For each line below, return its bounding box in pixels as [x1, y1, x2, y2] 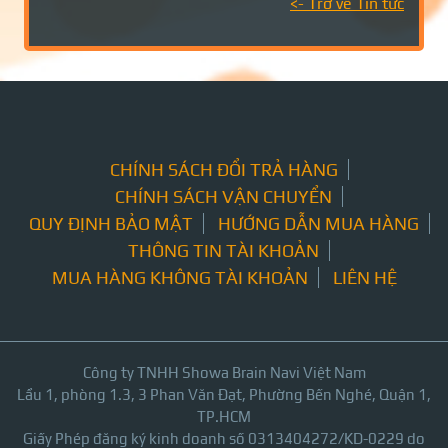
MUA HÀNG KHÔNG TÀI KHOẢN [51, 267, 308, 288]
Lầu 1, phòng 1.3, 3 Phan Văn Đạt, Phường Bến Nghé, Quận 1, [17, 386, 431, 403]
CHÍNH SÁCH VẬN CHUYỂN [115, 186, 332, 207]
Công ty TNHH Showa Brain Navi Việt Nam [82, 364, 366, 381]
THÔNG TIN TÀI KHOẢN [128, 240, 319, 261]
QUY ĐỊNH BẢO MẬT [28, 213, 193, 234]
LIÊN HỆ [332, 267, 397, 288]
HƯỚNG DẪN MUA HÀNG [217, 213, 419, 234]
